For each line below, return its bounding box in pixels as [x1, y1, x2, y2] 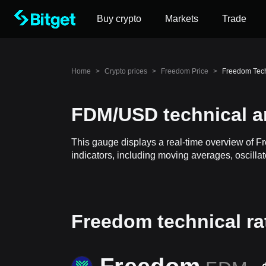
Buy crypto [97, 14, 141, 24]
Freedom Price [161, 67, 208, 75]
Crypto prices [104, 67, 147, 75]
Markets [165, 14, 198, 24]
